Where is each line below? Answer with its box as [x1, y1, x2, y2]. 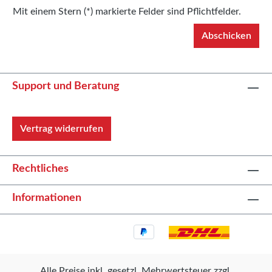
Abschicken [202, 31, 251, 41]
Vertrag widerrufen [20, 124, 103, 134]
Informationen [12, 192, 81, 204]
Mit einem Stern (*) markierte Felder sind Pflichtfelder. [13, 7, 241, 17]
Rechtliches [12, 163, 69, 175]
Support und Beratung [12, 81, 120, 92]
